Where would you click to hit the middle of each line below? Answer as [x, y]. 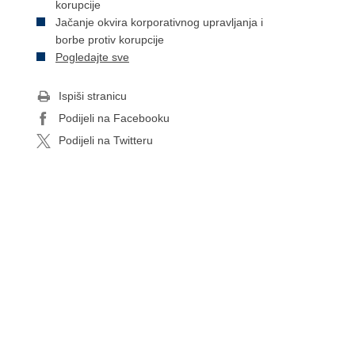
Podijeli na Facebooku [114, 118]
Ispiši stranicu [93, 96]
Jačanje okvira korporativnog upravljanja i [159, 22]
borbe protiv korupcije [110, 40]
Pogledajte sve [92, 57]
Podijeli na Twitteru [106, 140]
